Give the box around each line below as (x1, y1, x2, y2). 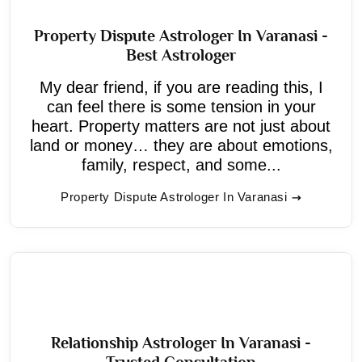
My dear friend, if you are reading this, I (39, 78, 323, 96)
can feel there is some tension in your (46, 97, 316, 116)
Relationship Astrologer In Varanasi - (51, 333, 311, 351)
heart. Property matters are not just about (32, 116, 330, 135)
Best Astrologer (126, 45, 236, 64)
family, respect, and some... (81, 155, 281, 174)
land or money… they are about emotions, (29, 136, 333, 154)
